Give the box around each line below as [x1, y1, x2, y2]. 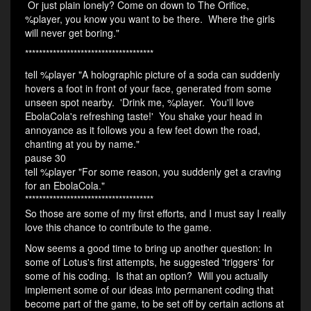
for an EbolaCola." [25, 178, 105, 193]
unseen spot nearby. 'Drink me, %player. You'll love [25, 95, 254, 110]
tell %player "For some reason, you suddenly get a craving [25, 165, 281, 179]
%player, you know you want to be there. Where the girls [25, 12, 275, 26]
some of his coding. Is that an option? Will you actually [25, 269, 268, 283]
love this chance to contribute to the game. [25, 220, 212, 235]
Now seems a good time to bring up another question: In [25, 241, 272, 255]
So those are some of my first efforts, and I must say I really [25, 206, 286, 221]
